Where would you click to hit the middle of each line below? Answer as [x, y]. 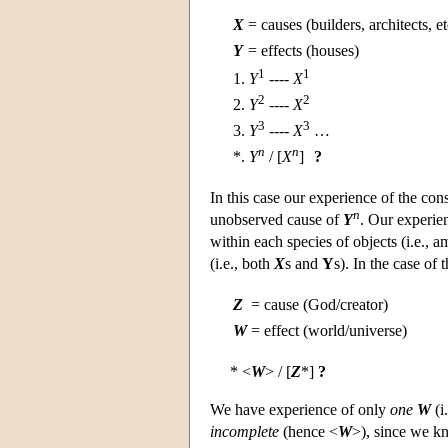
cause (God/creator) [326, 304]
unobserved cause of [276, 219]
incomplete [244, 431]
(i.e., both [242, 263]
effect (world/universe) [335, 330]
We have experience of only [300, 409]
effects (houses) [310, 50]
